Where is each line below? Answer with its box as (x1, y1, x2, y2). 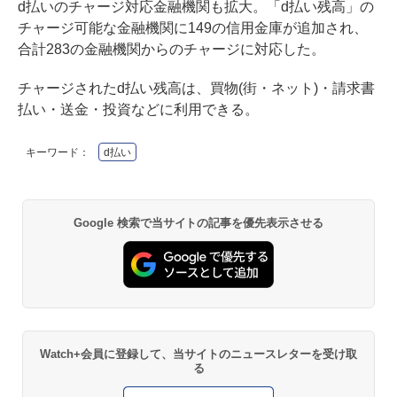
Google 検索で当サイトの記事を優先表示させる (73, 215, 324, 230)
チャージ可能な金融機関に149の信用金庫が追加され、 (18, 19, 368, 35)
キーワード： (26, 145, 90, 159)
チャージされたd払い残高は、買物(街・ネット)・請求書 (18, 80, 375, 96)
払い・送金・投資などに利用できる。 (18, 101, 259, 117)
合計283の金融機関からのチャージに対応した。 (18, 41, 325, 57)
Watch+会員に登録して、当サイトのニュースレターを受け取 (40, 347, 357, 362)
